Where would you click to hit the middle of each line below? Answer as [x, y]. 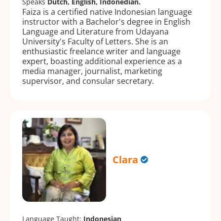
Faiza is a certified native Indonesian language [107, 12]
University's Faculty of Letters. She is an [95, 41]
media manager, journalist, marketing [92, 71]
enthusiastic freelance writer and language [101, 51]
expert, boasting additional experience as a [102, 61]
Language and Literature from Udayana [95, 31]
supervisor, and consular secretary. [88, 81]
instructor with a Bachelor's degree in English [106, 21]
